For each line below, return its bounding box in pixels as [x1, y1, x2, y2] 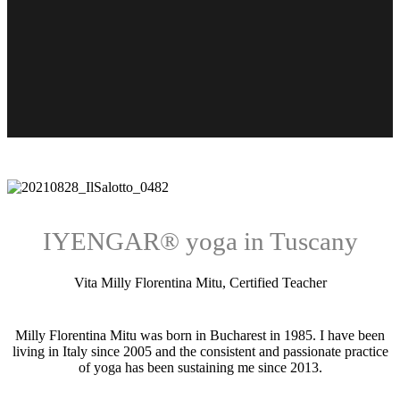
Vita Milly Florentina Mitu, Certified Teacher [73, 275, 327, 290]
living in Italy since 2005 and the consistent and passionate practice [12, 344, 388, 360]
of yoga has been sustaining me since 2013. [78, 360, 322, 376]
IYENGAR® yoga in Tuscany [42, 226, 358, 255]
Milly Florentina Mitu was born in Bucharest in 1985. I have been [15, 328, 385, 344]
